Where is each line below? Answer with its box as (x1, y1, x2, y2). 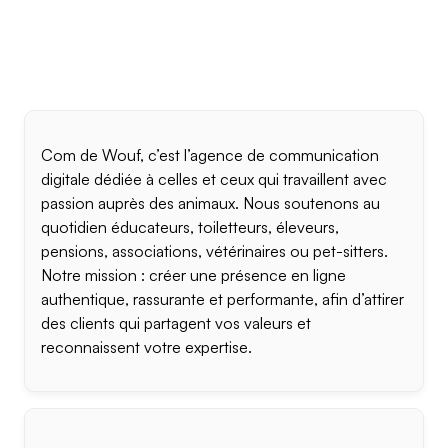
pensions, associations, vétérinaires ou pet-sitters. (41, 241, 388, 261)
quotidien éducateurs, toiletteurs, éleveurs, (41, 217, 339, 237)
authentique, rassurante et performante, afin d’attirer (41, 289, 404, 309)
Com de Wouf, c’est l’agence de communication (41, 145, 379, 165)
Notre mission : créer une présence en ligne (41, 265, 346, 285)
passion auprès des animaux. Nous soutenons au (41, 193, 380, 213)
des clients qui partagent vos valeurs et (41, 313, 311, 333)
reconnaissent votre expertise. (41, 337, 252, 357)
